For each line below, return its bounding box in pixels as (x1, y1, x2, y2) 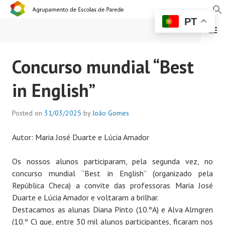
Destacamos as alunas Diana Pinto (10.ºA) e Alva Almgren (12, 204, 213, 215)
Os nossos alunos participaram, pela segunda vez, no (12, 156, 213, 167)
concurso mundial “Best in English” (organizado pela (12, 168, 213, 179)
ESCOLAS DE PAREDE (38, 78, 199, 102)
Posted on (12, 108, 44, 118)
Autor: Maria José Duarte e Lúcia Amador (12, 132, 149, 143)
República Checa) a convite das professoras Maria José (12, 180, 213, 191)
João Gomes (92, 108, 129, 118)
